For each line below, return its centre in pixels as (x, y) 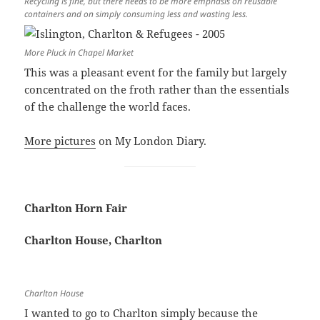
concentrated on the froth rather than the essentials (157, 90)
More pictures (60, 141)
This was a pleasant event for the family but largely (156, 72)
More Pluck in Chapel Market (79, 53)
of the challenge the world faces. (108, 107)
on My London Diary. (151, 141)
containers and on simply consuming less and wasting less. (136, 14)
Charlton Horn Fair (76, 208)
